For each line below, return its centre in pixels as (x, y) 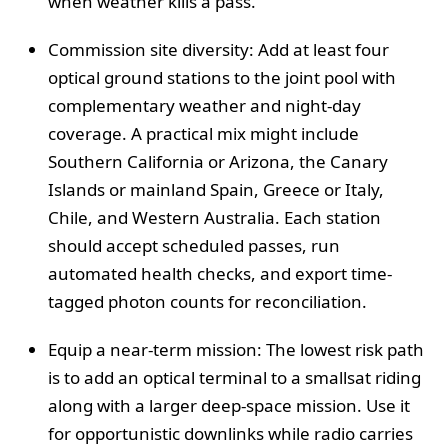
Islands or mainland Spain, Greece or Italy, (216, 189)
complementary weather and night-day (204, 105)
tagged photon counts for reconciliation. (207, 301)
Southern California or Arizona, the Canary (218, 161)
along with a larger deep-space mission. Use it (229, 405)
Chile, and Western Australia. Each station (214, 217)
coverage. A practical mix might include (203, 133)
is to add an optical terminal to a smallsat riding (234, 377)
